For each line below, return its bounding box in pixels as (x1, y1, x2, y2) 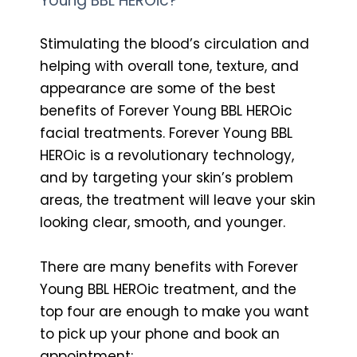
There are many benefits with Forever (40, 257, 298, 277)
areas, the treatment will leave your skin (40, 190, 316, 210)
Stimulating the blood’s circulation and (40, 33, 309, 53)
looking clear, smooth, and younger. (40, 212, 285, 232)
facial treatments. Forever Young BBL (40, 123, 292, 143)
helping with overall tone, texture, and (40, 56, 299, 76)
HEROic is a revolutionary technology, (40, 145, 294, 165)
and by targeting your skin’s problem (40, 167, 293, 187)
